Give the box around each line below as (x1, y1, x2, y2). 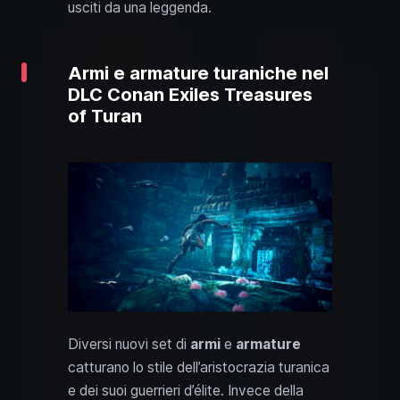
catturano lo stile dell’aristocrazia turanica (68, 358, 329, 376)
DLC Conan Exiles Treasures (68, 84, 312, 106)
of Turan (68, 105, 142, 128)
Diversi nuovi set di (68, 335, 190, 353)
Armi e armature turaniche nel (68, 62, 329, 85)
